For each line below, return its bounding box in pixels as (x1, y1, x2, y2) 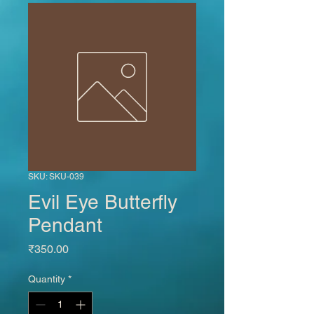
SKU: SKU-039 (28, 172, 84, 182)
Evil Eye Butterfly (28, 191, 177, 213)
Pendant (28, 214, 102, 236)
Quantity (28, 273, 65, 285)
